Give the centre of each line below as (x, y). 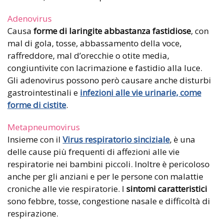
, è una (183, 140)
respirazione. (33, 214)
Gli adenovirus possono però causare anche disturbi (109, 80)
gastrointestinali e (44, 93)
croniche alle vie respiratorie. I (67, 189)
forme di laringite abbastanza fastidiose (112, 31)
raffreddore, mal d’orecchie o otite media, (88, 56)
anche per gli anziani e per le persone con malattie (105, 177)
